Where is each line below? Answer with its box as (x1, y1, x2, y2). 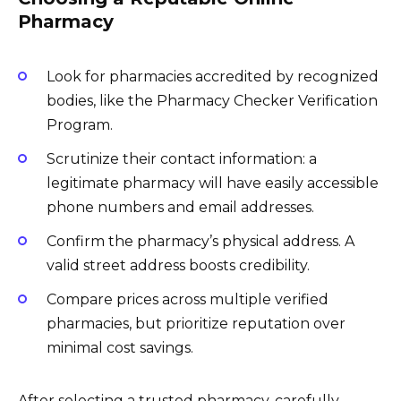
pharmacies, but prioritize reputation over (47, 315, 346, 333)
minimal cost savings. (47, 339, 193, 357)
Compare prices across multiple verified (47, 291, 328, 309)
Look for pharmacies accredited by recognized (47, 67, 379, 85)
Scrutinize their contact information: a (47, 150, 317, 167)
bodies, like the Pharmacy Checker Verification (47, 91, 378, 109)
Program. (47, 115, 113, 133)
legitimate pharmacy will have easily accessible (47, 175, 379, 192)
